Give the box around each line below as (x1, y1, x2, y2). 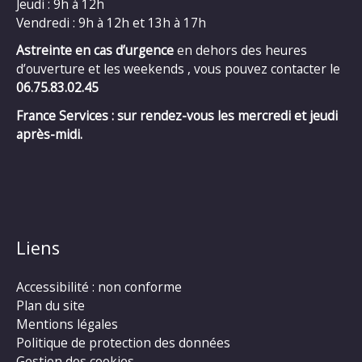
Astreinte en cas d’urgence (16, 41, 174, 60)
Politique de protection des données (16, 334, 230, 352)
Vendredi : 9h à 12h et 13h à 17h (16, 13, 206, 32)
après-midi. (16, 124, 82, 143)
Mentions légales (16, 315, 118, 334)
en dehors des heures (174, 41, 307, 60)
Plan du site (16, 297, 85, 315)
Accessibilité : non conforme (16, 278, 182, 297)
